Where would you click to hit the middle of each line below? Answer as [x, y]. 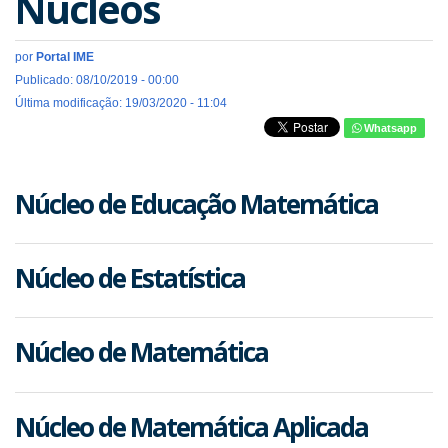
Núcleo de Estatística [130, 278]
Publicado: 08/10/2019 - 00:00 [97, 80]
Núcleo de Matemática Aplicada [191, 426]
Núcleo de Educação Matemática [196, 204]
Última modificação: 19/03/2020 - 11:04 [121, 103]
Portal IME [65, 57]
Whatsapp [389, 128]
